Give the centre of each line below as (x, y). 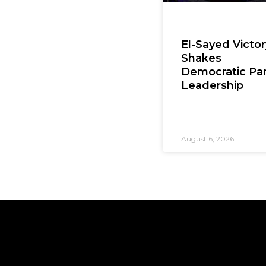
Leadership (212, 86)
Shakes (201, 58)
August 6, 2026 (207, 138)
